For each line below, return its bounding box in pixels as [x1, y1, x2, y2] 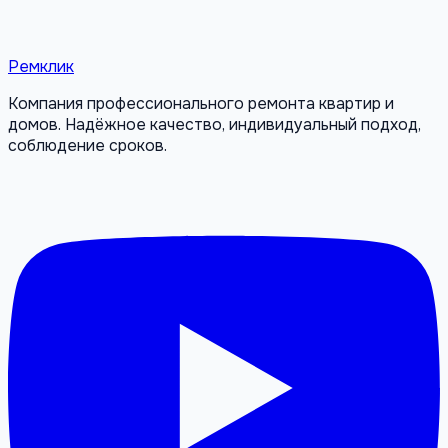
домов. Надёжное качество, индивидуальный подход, [8, 114, 421, 136]
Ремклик [8, 56, 74, 78]
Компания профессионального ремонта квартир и [8, 93, 394, 115]
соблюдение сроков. [8, 135, 167, 157]
